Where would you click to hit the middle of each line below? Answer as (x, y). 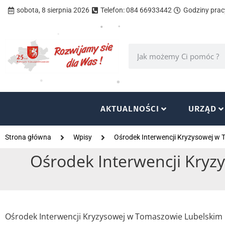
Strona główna (28, 137)
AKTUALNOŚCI (130, 109)
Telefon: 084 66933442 (136, 10)
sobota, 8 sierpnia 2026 (53, 10)
